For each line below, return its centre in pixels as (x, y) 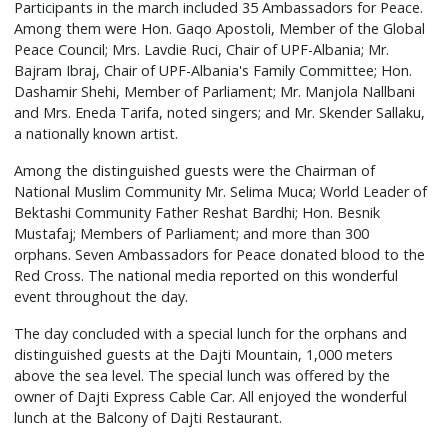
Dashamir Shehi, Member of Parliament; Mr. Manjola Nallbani (215, 91)
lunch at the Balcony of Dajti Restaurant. (148, 417)
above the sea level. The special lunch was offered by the (202, 375)
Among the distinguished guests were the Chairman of (195, 170)
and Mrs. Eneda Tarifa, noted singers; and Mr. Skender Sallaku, (220, 112)
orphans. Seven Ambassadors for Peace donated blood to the (220, 254)
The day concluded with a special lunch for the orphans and (211, 333)
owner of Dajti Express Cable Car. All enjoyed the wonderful (211, 396)
